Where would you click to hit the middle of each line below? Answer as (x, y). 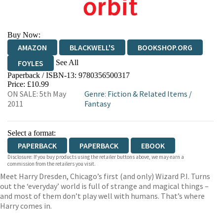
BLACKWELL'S (92, 47)
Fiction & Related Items (148, 94)
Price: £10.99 (28, 84)
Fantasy (98, 104)
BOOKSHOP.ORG (165, 47)
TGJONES (147, 79)
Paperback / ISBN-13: (43, 75)
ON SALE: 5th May (37, 94)
